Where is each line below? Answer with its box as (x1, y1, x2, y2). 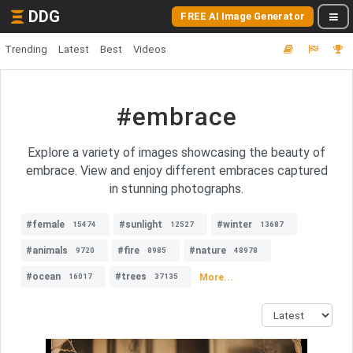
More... (199, 271, 233, 283)
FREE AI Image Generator (180, 10, 305, 22)
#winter (217, 219, 252, 230)
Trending (5, 43, 47, 55)
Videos (133, 43, 166, 55)
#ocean (26, 271, 61, 282)
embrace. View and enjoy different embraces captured (25, 163, 328, 178)
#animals (26, 245, 68, 256)
